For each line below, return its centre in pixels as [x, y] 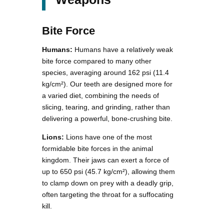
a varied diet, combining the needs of [100, 95]
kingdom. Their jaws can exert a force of [105, 160]
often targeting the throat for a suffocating [108, 194]
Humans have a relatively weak [123, 49]
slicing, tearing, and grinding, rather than [106, 107]
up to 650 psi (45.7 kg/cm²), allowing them [108, 171]
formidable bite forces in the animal [97, 148]
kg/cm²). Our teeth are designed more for [107, 84]
